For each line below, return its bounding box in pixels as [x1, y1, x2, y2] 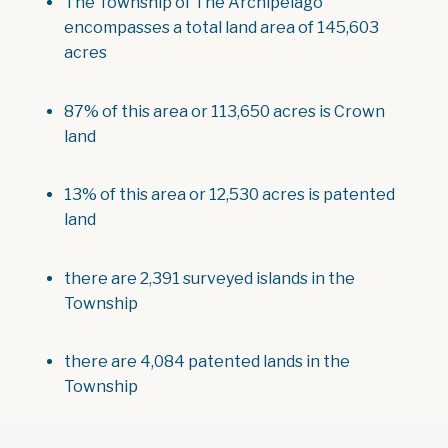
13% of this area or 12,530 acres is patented [64, 185, 395, 205]
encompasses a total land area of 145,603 [64, 18, 379, 38]
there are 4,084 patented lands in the [64, 352, 350, 372]
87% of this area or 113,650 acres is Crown [64, 101, 385, 121]
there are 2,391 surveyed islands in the [64, 268, 355, 288]
